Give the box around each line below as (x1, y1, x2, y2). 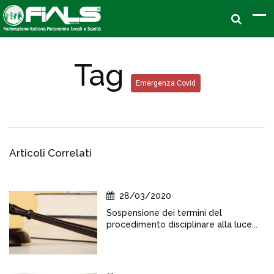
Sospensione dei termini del (106, 208, 222, 218)
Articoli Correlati (9, 147, 92, 159)
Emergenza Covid (135, 79, 196, 87)
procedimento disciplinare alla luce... (106, 220, 257, 229)
